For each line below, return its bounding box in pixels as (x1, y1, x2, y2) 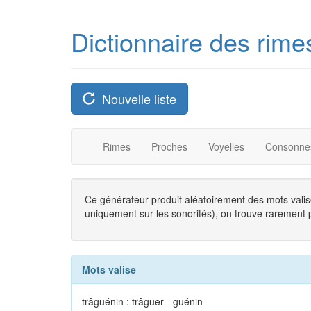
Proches (151, 140, 187, 153)
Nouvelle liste (95, 90, 176, 108)
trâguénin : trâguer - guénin (82, 294, 203, 308)
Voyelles (208, 140, 244, 153)
